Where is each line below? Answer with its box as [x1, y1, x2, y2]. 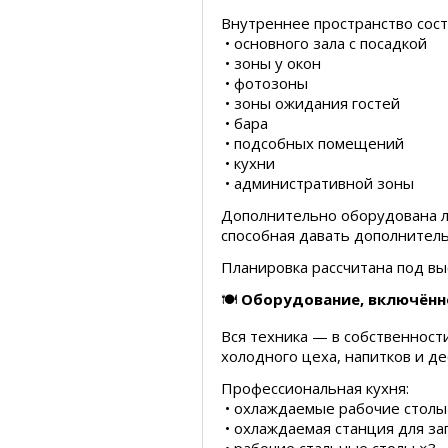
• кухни [221, 153, 275, 173]
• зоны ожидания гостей [221, 93, 400, 113]
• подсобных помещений [221, 133, 404, 153]
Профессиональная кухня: [221, 378, 409, 398]
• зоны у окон [221, 53, 321, 73]
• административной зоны [221, 173, 414, 193]
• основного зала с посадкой [221, 33, 427, 53]
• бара [221, 113, 268, 133]
